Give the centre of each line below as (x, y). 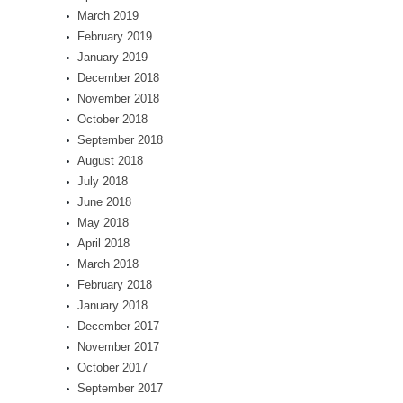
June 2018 (104, 202)
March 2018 (108, 264)
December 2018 (118, 78)
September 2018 (120, 140)
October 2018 (112, 119)
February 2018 (115, 285)
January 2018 (112, 305)
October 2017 (112, 367)
